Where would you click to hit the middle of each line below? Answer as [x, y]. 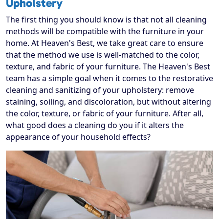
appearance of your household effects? [78, 137]
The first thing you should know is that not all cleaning [106, 20]
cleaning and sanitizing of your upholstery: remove [100, 90]
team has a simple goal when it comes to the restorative [109, 78]
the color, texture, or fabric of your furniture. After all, [105, 114]
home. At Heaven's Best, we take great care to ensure [105, 43]
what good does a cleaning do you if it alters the [95, 125]
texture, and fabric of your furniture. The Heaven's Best [108, 67]
